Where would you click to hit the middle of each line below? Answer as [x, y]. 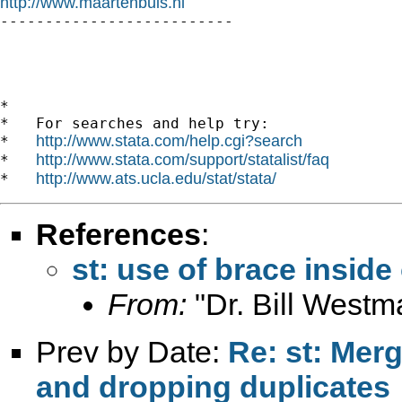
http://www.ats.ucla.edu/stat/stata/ [156, 178]
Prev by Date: [132, 351]
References [118, 234]
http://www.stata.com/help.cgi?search [169, 140]
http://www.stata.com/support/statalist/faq [183, 159]
